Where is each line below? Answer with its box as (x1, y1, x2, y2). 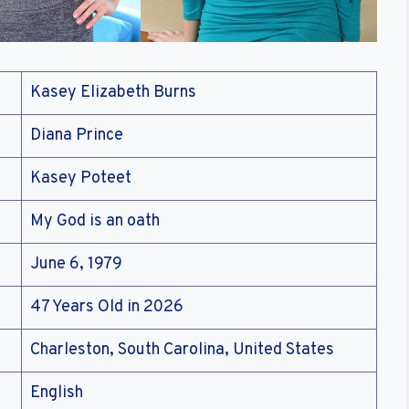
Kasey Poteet (30, 168, 131, 190)
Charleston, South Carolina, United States (30, 340, 334, 362)
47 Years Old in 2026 (30, 297, 184, 319)
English (30, 383, 83, 404)
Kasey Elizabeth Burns (30, 82, 196, 104)
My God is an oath (30, 211, 160, 233)
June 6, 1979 (30, 254, 122, 276)
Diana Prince (30, 125, 123, 147)
